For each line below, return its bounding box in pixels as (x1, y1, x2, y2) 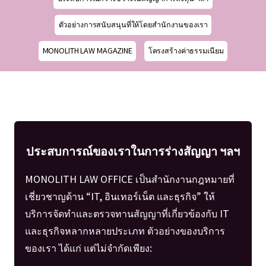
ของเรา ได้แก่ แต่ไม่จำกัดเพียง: (24, 240, 152, 255)
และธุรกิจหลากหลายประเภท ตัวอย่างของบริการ (24, 223, 225, 237)
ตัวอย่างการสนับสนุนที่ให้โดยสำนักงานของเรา (58, 18, 208, 30)
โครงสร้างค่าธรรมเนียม (148, 45, 224, 56)
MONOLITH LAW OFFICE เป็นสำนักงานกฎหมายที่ (24, 171, 235, 186)
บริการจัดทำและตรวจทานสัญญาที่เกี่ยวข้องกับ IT (24, 205, 229, 220)
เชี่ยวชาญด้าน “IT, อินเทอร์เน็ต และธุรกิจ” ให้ (24, 188, 215, 203)
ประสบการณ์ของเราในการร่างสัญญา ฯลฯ (26, 142, 240, 160)
